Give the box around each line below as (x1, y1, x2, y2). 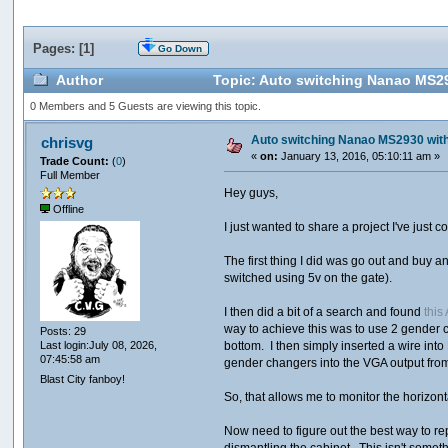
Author (56, 73, 104, 89)
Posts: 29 (40, 325, 87, 338)
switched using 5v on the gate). (224, 270, 393, 285)
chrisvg (40, 133, 93, 151)
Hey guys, (224, 185, 279, 200)
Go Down (158, 43, 203, 55)
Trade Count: (40, 154, 113, 167)
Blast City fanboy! (40, 372, 126, 385)
